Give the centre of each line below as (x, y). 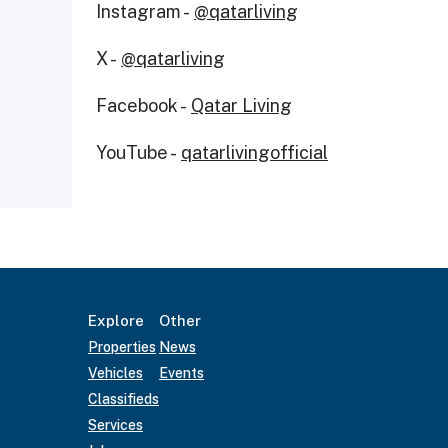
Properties (122, 347)
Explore (116, 320)
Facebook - (143, 105)
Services (115, 425)
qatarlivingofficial (254, 152)
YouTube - (138, 152)
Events (181, 373)
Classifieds (123, 399)
